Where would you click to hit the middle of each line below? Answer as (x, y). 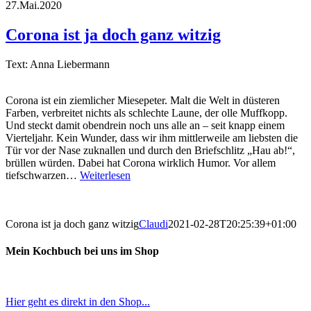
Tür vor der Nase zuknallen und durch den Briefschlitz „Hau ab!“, (150, 150)
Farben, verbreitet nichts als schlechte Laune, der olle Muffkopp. (146, 112)
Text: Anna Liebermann (58, 64)
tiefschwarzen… (43, 175)
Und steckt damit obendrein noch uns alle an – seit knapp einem (145, 125)
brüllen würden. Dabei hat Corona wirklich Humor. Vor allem (141, 162)
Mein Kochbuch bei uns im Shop (82, 251)
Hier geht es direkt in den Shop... (78, 302)
